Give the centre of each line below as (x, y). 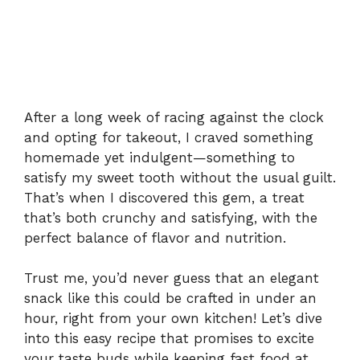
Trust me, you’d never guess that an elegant (172, 278)
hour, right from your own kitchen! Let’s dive (173, 319)
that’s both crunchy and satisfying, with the (171, 217)
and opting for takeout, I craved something (169, 137)
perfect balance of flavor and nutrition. (155, 237)
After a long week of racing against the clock (174, 117)
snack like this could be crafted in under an (170, 299)
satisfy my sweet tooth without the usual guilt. (180, 177)
